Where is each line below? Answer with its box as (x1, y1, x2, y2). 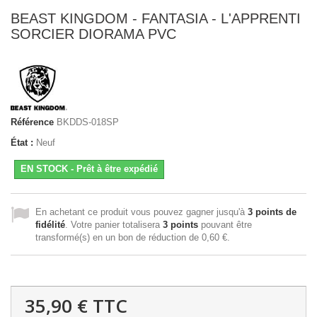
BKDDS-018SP (57, 116, 119, 127)
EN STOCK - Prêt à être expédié (21, 163, 158, 174)
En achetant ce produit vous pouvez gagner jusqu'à (35, 206, 248, 217)
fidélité (35, 219, 65, 230)
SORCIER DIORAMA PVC (11, 25, 176, 42)
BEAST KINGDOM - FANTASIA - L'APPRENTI (11, 10, 301, 26)
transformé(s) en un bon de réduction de (35, 231, 202, 243)
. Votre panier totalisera (65, 219, 163, 230)
